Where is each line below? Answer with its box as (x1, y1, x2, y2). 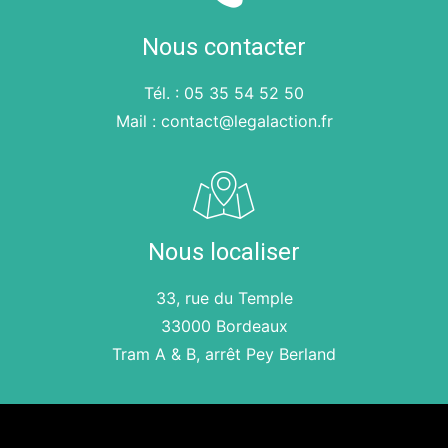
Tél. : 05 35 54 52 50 (144, 83, 304, 103)
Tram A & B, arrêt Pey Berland (112, 344, 336, 364)
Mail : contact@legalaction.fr (115, 111, 333, 131)
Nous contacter (142, 33, 306, 61)
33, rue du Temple (155, 288, 293, 308)
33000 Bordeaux (160, 316, 288, 336)
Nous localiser (148, 238, 300, 266)
